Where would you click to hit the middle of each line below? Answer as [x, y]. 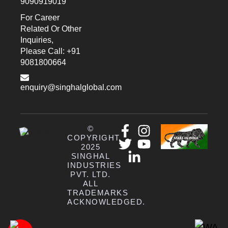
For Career [40, 18]
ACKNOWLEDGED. [106, 202]
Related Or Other [51, 29]
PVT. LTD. [91, 174]
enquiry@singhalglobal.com [71, 87]
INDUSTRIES [94, 165]
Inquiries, [37, 40]
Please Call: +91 [50, 51]
